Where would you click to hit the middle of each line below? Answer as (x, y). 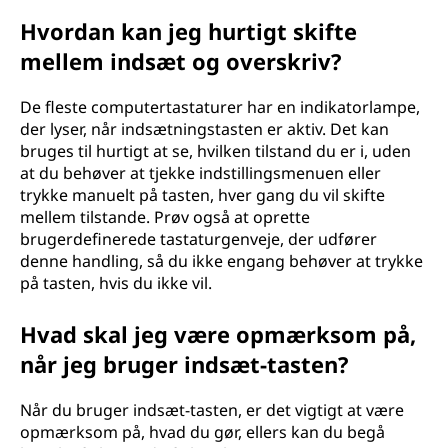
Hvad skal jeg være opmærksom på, (218, 334)
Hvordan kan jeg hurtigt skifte (188, 31)
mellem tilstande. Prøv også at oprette (165, 217)
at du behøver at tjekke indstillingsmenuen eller (200, 173)
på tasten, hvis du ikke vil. (116, 283)
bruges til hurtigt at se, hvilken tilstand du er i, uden (215, 151)
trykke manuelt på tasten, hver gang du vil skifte (202, 195)
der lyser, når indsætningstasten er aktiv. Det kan (204, 129)
